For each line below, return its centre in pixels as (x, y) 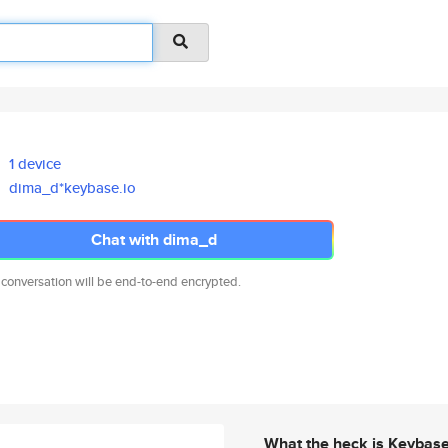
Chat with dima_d (154, 239)
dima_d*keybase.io (73, 187)
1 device (35, 163)
